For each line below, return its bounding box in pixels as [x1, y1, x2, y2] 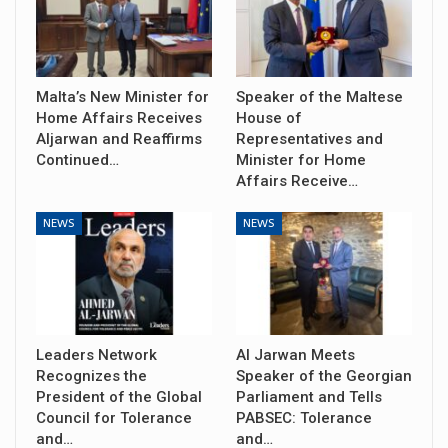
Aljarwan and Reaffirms [36, 129, 202, 148]
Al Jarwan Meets [236, 345, 355, 364]
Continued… [36, 150, 119, 169]
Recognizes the [36, 366, 147, 385]
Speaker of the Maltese [236, 87, 403, 106]
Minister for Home [236, 150, 366, 169]
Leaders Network [36, 345, 157, 364]
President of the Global [36, 387, 202, 406]
